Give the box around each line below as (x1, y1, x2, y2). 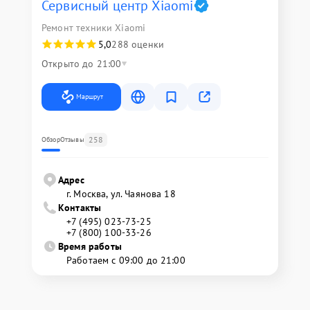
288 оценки (111, 38, 164, 51)
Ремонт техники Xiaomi (42, 21, 146, 34)
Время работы (58, 240, 122, 253)
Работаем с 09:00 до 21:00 (66, 254, 185, 266)
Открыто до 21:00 (42, 57, 122, 70)
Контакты (58, 201, 102, 214)
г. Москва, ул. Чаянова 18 (66, 188, 176, 200)
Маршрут (76, 92, 103, 101)
